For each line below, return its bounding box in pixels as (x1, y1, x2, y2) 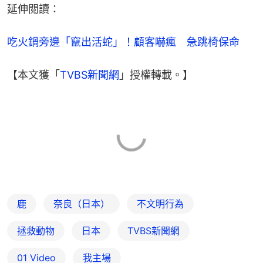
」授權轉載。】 (119, 68, 193, 81)
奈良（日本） (53, 197, 110, 210)
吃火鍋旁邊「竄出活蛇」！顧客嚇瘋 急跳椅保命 (7, 35, 240, 48)
